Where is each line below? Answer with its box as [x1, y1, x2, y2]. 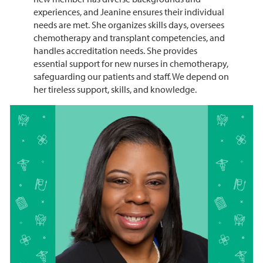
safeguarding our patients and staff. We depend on [33, 70, 229, 83]
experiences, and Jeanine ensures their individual [33, 6, 224, 18]
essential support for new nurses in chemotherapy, [33, 58, 228, 70]
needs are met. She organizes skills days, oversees [33, 19, 224, 31]
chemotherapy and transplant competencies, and [33, 32, 225, 44]
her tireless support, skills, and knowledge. [33, 83, 197, 96]
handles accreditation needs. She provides [33, 45, 197, 57]
